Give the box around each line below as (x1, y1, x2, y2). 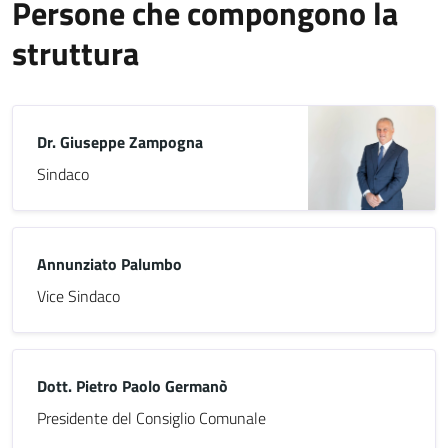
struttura (12, 29, 139, 77)
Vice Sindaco (37, 284, 120, 308)
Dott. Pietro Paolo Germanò (37, 374, 228, 398)
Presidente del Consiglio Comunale (37, 406, 266, 430)
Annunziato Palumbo (37, 252, 182, 276)
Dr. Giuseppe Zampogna (37, 130, 203, 154)
